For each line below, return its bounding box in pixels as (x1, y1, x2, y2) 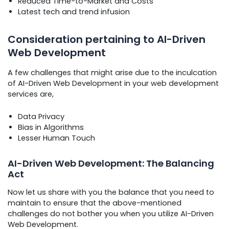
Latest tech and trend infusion (18, 7, 130, 17)
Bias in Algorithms (18, 122, 84, 133)
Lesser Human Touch (18, 133, 95, 144)
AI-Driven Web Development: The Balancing (8, 156, 214, 170)
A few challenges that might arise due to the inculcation (8, 67, 217, 78)
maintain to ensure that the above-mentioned (8, 198, 181, 209)
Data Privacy (18, 111, 64, 122)
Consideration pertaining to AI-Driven (8, 32, 205, 47)
